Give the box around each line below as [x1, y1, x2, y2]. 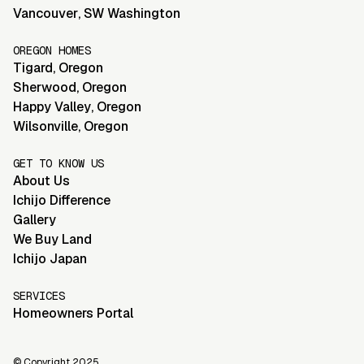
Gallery [13, 211, 56, 229]
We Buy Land [13, 231, 92, 249]
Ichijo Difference [13, 192, 110, 210]
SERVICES [13, 288, 65, 304]
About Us [13, 172, 70, 190]
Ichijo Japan [13, 250, 87, 268]
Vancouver [13, 5, 78, 23]
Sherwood [13, 79, 76, 97]
